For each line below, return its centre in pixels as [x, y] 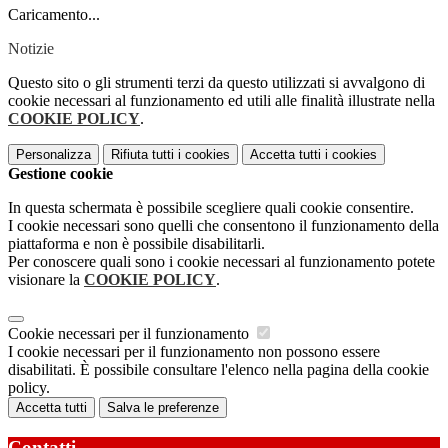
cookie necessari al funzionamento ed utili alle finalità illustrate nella [221, 101]
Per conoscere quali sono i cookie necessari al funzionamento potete [221, 262]
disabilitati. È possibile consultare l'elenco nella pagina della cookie [218, 370]
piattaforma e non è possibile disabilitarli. [136, 244]
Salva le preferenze [163, 408]
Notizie [31, 49]
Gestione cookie [60, 174]
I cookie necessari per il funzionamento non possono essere [194, 352]
